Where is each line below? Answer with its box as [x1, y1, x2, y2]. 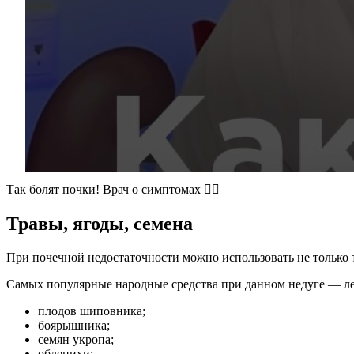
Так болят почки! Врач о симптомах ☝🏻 [6, 182, 220, 196]
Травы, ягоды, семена [6, 213, 193, 234]
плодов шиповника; [38, 303, 145, 318]
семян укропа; [38, 332, 114, 346]
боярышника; [38, 318, 110, 332]
